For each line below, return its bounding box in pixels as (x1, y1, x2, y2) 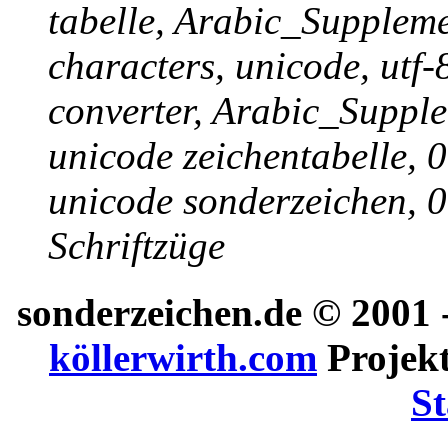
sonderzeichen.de (17, 290, 302, 334)
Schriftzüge (48, 224, 225, 268)
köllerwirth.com (49, 335, 317, 379)
